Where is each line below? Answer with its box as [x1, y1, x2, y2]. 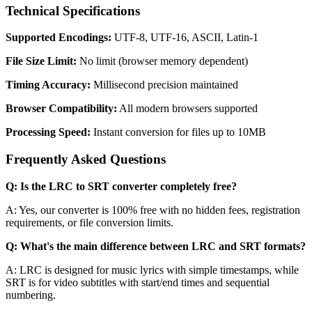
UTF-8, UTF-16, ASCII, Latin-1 [111, 31, 258, 44]
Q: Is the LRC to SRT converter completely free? [6, 180, 237, 192]
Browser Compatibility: [6, 102, 117, 115]
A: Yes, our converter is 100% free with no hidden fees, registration [6, 203, 300, 216]
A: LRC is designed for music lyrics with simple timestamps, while [6, 263, 299, 276]
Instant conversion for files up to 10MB [91, 126, 266, 139]
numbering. [6, 288, 56, 301]
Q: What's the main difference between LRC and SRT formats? [6, 240, 306, 252]
